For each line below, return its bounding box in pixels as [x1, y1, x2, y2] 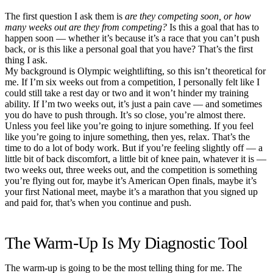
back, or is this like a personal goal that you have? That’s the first [5, 43, 253, 54]
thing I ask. [5, 54, 48, 65]
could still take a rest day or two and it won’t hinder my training [5, 87, 249, 98]
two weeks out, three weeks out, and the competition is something [5, 164, 257, 175]
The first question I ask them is [5, 10, 125, 21]
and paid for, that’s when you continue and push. [5, 197, 191, 208]
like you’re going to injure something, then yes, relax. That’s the [5, 131, 250, 142]
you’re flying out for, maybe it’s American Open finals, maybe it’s [5, 175, 257, 186]
